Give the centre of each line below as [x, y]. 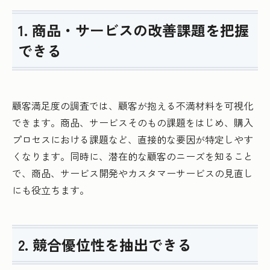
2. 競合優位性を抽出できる [105, 245]
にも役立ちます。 [51, 190]
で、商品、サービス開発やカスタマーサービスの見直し [133, 173]
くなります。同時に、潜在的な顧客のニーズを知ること [133, 156]
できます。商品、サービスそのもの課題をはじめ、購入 [133, 123]
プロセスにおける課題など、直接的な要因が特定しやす [133, 140]
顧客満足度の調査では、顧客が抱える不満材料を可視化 [133, 106]
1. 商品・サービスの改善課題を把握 [133, 30]
